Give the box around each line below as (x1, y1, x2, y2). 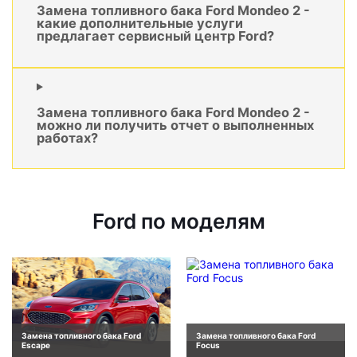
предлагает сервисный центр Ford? (37, 28, 274, 45)
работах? (37, 130, 98, 147)
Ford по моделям (92, 209, 265, 234)
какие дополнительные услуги (37, 15, 243, 32)
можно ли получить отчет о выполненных (37, 117, 314, 134)
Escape (22, 339, 50, 350)
